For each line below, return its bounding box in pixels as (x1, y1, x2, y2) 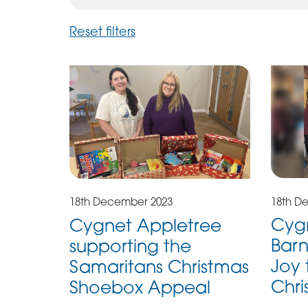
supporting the (69, 234, 191, 256)
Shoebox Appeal (69, 276, 210, 298)
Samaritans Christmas (69, 255, 249, 277)
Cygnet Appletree (69, 214, 221, 236)
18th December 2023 (69, 195, 173, 208)
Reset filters (69, 23, 135, 38)
